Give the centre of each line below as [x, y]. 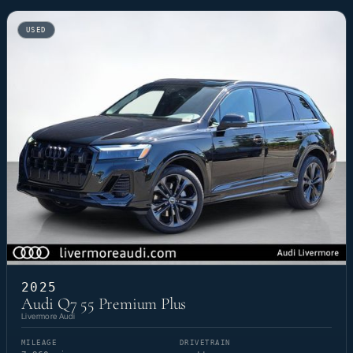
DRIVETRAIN [205, 343]
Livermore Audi [48, 316]
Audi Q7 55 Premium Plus [104, 304]
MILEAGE [39, 343]
